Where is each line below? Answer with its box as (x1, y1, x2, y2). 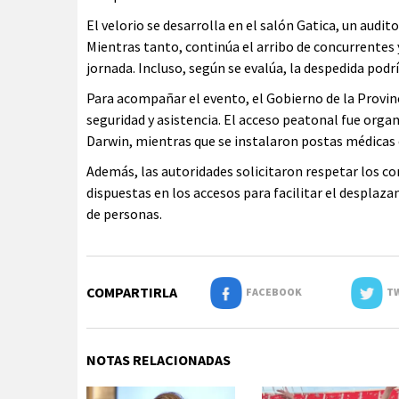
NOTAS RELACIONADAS (86, 351, 231, 369)
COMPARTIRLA (86, 283, 177, 301)
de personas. (86, 205, 162, 223)
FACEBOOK (241, 285, 302, 298)
